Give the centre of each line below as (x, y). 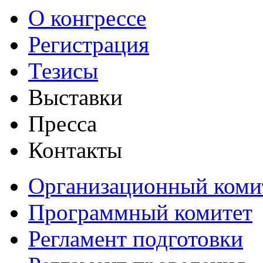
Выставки (75, 97)
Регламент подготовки (136, 239)
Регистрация (89, 44)
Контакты (75, 150)
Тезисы (63, 71)
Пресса (63, 124)
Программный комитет (140, 212)
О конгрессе (87, 18)
